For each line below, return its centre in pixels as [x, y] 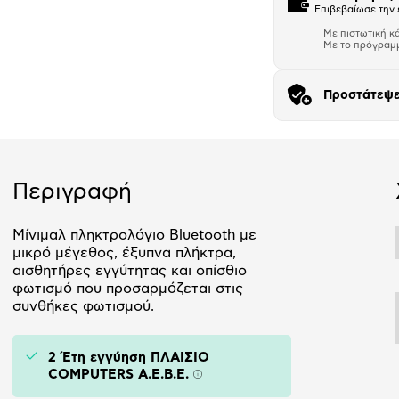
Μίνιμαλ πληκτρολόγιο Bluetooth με [134, 235]
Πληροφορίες [238, 380]
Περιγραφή [72, 191]
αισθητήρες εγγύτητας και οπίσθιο [130, 270]
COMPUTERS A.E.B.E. [118, 374]
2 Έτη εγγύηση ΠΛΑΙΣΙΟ [129, 357]
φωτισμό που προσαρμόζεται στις [128, 288]
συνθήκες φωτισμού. [83, 306]
